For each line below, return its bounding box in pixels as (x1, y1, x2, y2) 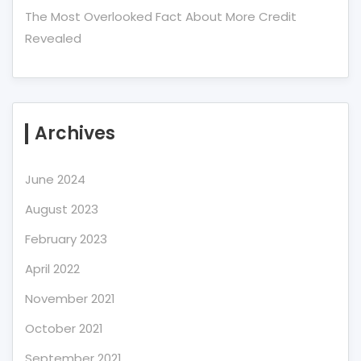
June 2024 (25, 171, 85, 188)
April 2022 (25, 260, 80, 277)
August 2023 (25, 201, 98, 218)
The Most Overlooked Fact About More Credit (25, 8, 297, 25)
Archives (35, 121, 115, 146)
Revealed (25, 30, 81, 47)
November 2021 (25, 290, 115, 307)
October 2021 (25, 320, 103, 337)
